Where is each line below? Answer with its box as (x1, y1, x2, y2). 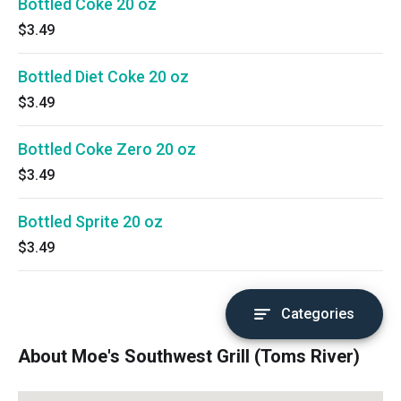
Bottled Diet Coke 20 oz (18, 67, 189, 86)
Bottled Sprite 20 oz (18, 212, 163, 231)
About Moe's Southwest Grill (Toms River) (18, 346, 360, 367)
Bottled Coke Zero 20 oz (18, 140, 196, 158)
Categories (281, 305, 354, 322)
